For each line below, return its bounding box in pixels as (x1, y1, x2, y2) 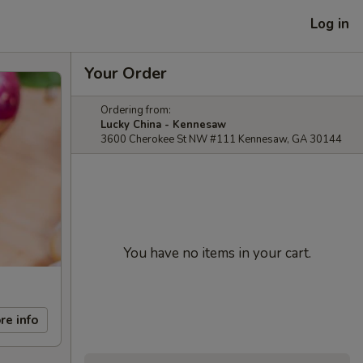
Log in (310, 14, 349, 33)
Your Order (84, 62, 167, 84)
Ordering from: (100, 103, 171, 117)
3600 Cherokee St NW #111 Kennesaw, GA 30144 (100, 132, 342, 147)
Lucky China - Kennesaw (100, 117, 226, 132)
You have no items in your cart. (123, 244, 311, 263)
